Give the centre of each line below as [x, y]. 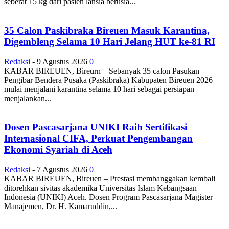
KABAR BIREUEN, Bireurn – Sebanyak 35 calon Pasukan [102, 71]
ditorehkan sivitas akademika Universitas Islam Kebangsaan [100, 188]
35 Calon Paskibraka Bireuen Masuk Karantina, [107, 30]
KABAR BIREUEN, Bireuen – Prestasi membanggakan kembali [110, 179]
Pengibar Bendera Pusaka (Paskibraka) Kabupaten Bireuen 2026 [108, 80]
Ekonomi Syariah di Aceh [58, 150]
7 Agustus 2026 [62, 170]
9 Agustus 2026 [62, 61]
